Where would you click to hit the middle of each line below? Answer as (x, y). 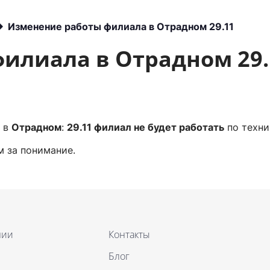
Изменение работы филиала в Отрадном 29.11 (121, 27)
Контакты (129, 234)
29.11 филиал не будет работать (146, 127)
